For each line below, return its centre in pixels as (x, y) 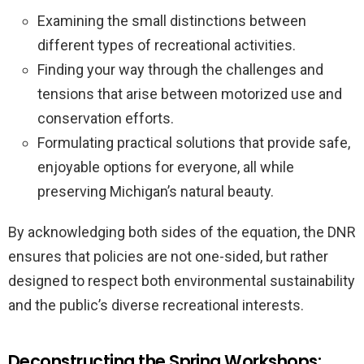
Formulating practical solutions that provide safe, (194, 142)
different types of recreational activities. (167, 45)
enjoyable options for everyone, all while (166, 167)
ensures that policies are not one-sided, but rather (168, 256)
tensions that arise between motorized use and (190, 93)
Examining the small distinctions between (172, 20)
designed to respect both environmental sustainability (182, 280)
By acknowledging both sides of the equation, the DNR (182, 232)
